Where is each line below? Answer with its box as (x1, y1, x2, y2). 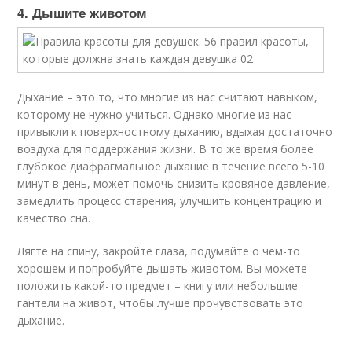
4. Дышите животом (17, 3, 148, 22)
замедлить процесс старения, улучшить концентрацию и (17, 193, 322, 208)
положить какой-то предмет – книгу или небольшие (17, 278, 299, 293)
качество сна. (17, 211, 91, 225)
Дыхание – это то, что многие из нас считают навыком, (17, 90, 318, 104)
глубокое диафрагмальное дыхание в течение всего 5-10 (17, 159, 325, 174)
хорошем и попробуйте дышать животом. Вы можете (17, 261, 308, 276)
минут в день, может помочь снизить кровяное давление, (17, 176, 331, 191)
